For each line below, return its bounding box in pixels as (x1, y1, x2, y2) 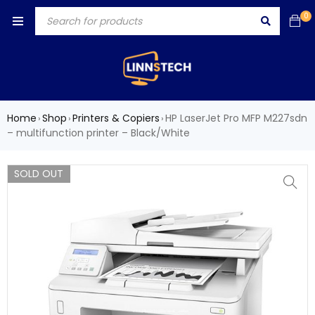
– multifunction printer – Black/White (7, 125, 190, 140)
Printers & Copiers (72, 110, 160, 125)
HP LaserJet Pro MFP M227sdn (165, 110, 307, 125)
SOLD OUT (14, 166, 63, 181)
